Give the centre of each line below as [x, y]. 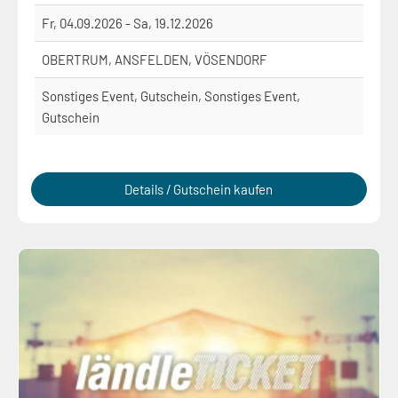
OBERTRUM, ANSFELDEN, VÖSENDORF [155, 60]
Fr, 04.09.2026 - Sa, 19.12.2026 [127, 24]
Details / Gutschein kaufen [199, 190]
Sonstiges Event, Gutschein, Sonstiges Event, [171, 96]
